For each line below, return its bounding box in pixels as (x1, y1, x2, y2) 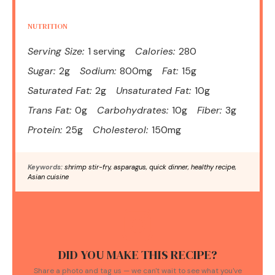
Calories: (135, 44, 175, 58)
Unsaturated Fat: (116, 83, 191, 97)
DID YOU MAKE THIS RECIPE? (58, 246, 217, 263)
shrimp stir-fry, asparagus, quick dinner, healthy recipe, (63, 162, 236, 171)
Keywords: (28, 162, 63, 171)
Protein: (28, 123, 62, 136)
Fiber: (197, 103, 222, 117)
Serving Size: (28, 44, 84, 58)
